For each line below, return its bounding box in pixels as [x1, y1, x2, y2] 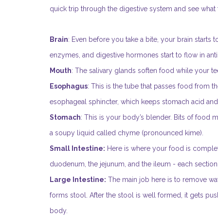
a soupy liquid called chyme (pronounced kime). [50, 129, 205, 137]
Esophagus [50, 82, 88, 91]
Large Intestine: [50, 176, 106, 184]
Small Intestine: [50, 145, 105, 153]
